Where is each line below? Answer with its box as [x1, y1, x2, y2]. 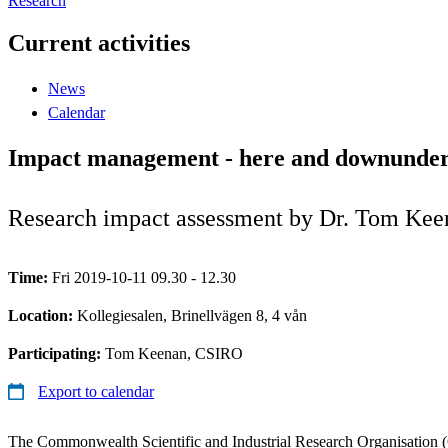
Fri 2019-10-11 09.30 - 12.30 [52, 268, 236, 286]
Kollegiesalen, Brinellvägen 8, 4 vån [77, 306, 307, 324]
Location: [8, 306, 77, 324]
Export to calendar [38, 382, 154, 400]
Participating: [8, 344, 105, 362]
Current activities [8, 29, 190, 56]
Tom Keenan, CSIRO [105, 344, 243, 362]
